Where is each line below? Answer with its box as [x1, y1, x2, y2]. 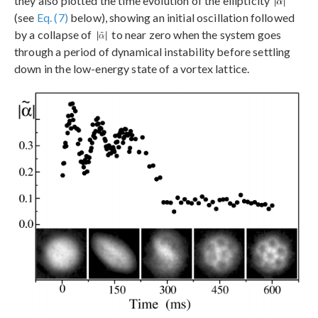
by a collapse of [14, 27, 94, 41]
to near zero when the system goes [109, 27, 282, 41]
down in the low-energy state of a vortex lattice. [14, 61, 250, 75]
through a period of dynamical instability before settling [14, 44, 291, 58]
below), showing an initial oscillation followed [67, 10, 295, 24]
